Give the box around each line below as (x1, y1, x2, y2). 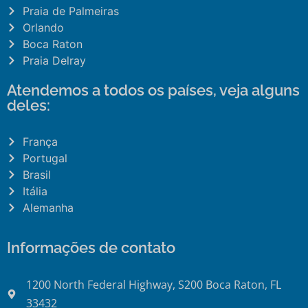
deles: (7, 96, 50, 115)
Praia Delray (22, 54, 86, 68)
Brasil (22, 168, 51, 182)
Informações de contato (7, 239, 175, 257)
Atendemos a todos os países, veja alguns (7, 81, 300, 100)
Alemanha (22, 201, 74, 215)
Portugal (22, 151, 67, 166)
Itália (22, 184, 47, 199)
